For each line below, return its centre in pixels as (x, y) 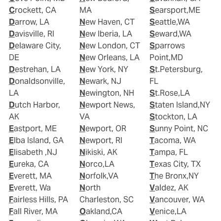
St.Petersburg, (152, 69)
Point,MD (166, 57)
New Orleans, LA (112, 57)
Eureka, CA (31, 164)
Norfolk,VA (102, 176)
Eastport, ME (35, 128)
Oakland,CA (104, 211)
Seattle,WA (173, 22)
